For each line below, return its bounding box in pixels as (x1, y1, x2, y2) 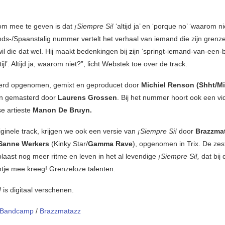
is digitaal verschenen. (3, 186, 74, 194)
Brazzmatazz (40, 207, 81, 215)
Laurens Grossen (58, 93, 117, 102)
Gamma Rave (88, 140, 133, 148)
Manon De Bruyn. (33, 106, 92, 115)
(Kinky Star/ (49, 140, 88, 148)
